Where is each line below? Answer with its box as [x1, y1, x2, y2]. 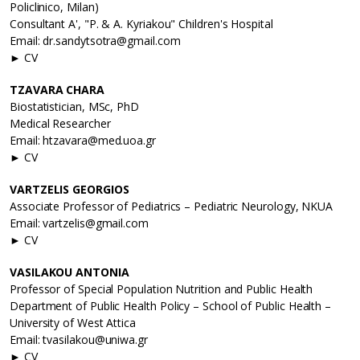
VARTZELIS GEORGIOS [10, 182, 129, 198]
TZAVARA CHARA [10, 82, 104, 98]
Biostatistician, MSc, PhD [10, 99, 139, 115]
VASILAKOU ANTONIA [10, 264, 129, 280]
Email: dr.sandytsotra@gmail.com [10, 33, 181, 49]
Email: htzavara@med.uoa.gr [10, 133, 156, 149]
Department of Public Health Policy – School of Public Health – [10, 298, 332, 314]
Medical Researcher [10, 116, 111, 132]
